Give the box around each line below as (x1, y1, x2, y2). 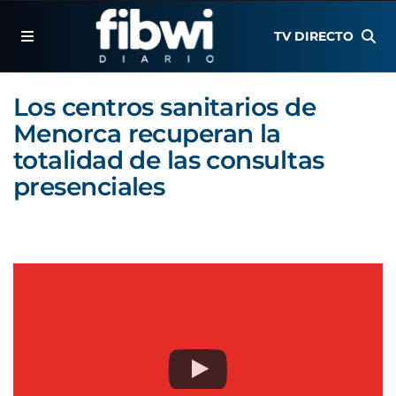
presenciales (13, 171, 165, 202)
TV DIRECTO (274, 28, 354, 44)
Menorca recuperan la (13, 118, 281, 148)
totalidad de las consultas (13, 145, 324, 175)
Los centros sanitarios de (13, 92, 316, 122)
